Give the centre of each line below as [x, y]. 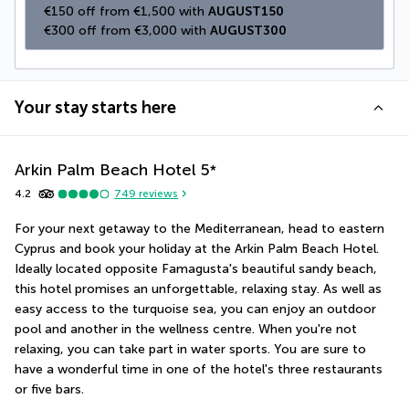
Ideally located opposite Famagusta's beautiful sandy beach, [196, 268]
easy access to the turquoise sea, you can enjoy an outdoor [195, 309]
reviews [157, 194]
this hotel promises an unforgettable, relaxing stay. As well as [198, 288]
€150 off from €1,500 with [126, 11]
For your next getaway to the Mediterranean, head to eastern [199, 228]
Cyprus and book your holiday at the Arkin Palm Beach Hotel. [197, 248]
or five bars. [49, 389]
